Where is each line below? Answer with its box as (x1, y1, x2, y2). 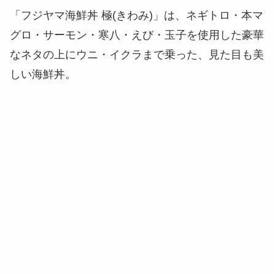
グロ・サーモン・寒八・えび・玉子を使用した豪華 (10, 29, 264, 41)
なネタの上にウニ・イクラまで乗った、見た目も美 (10, 48, 264, 61)
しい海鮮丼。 (10, 68, 76, 80)
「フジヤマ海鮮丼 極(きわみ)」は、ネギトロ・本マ (10, 9, 263, 21)
